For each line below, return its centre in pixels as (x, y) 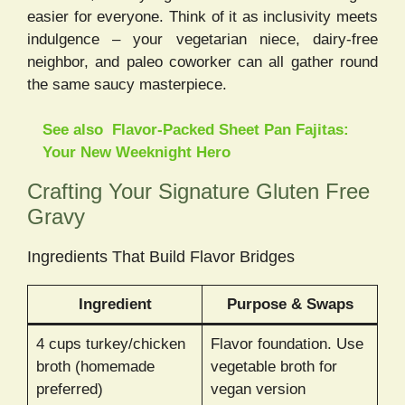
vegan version (258, 390)
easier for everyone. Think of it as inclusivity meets (202, 16)
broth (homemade (95, 367)
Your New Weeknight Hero (137, 153)
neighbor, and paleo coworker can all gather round (202, 61)
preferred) (69, 390)
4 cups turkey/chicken (110, 344)
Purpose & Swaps (290, 305)
